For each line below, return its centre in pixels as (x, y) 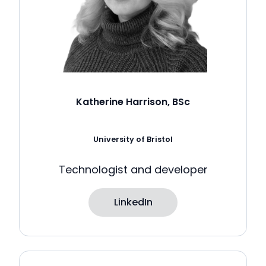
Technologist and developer (133, 169)
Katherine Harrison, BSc (133, 102)
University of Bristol (133, 139)
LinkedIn (133, 202)
